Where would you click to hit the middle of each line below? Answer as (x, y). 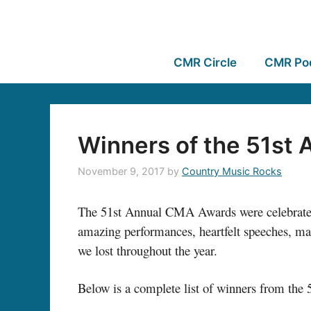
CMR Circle (205, 62)
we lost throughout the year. (150, 251)
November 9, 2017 (121, 171)
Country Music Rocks (232, 171)
